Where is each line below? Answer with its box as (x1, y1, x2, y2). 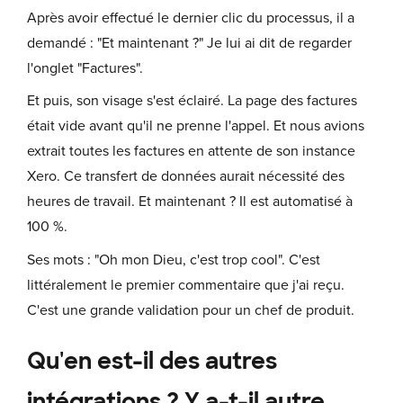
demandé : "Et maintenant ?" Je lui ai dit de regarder (27, 33, 352, 52)
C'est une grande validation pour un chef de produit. (27, 300, 354, 319)
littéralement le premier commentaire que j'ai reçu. (27, 275, 345, 294)
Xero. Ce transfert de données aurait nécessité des (27, 167, 345, 186)
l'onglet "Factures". (27, 58, 143, 77)
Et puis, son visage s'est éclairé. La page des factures (27, 92, 357, 111)
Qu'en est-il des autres (27, 345, 277, 376)
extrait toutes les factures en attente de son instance (27, 142, 355, 161)
